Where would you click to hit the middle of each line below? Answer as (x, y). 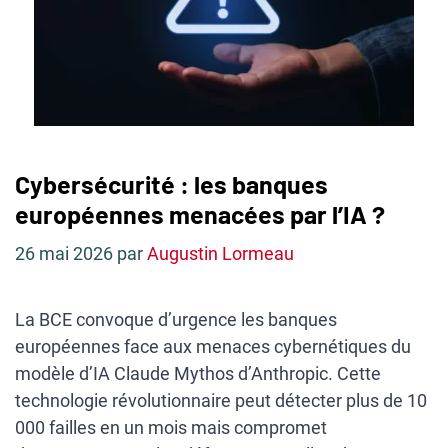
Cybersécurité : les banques (171, 184)
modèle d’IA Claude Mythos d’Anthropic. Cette (198, 373)
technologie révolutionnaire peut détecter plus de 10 (221, 400)
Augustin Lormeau (220, 253)
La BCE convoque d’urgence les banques (176, 319)
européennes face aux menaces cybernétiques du (213, 346)
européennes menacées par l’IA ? (200, 214)
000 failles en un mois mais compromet (171, 427)
